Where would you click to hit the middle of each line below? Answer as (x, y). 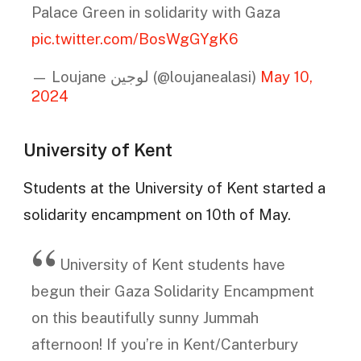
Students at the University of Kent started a (174, 188)
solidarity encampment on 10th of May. (157, 215)
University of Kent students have (172, 265)
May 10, (286, 77)
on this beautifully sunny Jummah (145, 318)
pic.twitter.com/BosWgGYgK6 (135, 38)
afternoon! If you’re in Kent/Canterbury (164, 344)
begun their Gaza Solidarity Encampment (172, 291)
